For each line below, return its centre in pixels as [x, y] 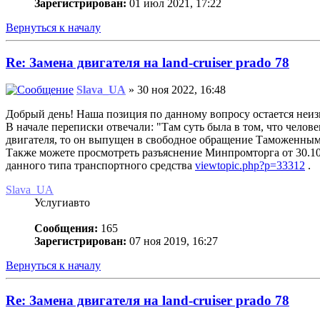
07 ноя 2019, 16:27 [172, 241]
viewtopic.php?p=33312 [250, 166]
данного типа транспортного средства [100, 166]
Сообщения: [66, 229]
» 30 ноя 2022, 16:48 [176, 90]
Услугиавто [62, 203]
